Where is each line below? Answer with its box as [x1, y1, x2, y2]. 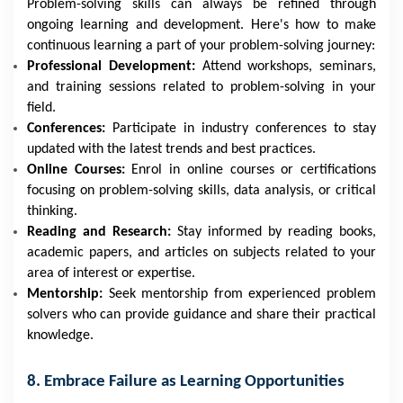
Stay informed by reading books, [177, 225, 376, 239]
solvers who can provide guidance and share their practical [27, 308, 376, 322]
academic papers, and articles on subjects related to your [27, 246, 376, 260]
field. [27, 101, 56, 115]
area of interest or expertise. [27, 266, 195, 281]
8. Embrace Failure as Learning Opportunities [27, 373, 345, 390]
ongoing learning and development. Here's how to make [27, 18, 376, 32]
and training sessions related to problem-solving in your [27, 80, 376, 94]
